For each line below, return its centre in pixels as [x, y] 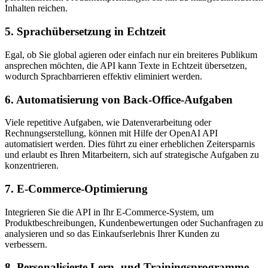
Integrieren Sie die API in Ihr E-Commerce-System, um [109, 212]
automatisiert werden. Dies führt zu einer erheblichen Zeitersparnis [130, 144]
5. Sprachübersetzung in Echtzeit [85, 32]
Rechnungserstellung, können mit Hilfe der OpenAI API [111, 133]
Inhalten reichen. [36, 8]
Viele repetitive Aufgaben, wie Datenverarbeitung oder [108, 123]
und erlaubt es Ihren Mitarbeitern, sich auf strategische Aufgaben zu [132, 155]
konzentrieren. [32, 166]
